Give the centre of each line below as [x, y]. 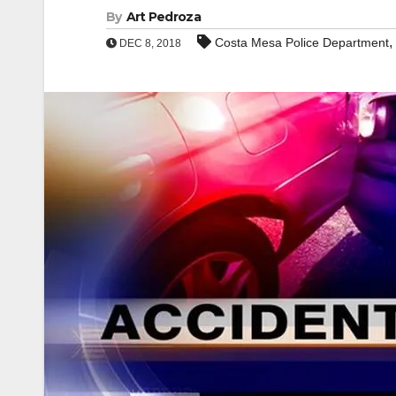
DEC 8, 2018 [149, 43]
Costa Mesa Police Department [302, 42]
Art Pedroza [163, 17]
